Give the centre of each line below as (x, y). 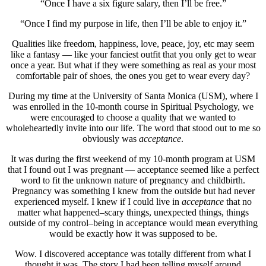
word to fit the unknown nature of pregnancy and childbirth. (133, 180)
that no (238, 201)
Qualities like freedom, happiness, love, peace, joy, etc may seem (133, 43)
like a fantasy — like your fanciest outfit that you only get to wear (133, 54)
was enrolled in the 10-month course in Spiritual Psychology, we (133, 106)
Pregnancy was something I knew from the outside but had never (133, 191)
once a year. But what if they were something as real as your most (133, 65)
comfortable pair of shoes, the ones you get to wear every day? (133, 75)
